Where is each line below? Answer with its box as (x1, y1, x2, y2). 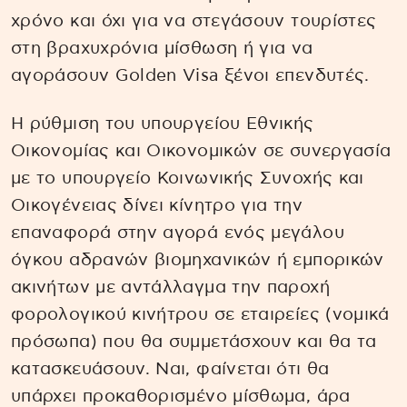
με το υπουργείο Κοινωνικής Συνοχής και (11, 170, 364, 188)
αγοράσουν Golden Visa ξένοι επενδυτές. (11, 67, 370, 85)
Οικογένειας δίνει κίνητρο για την (11, 197, 303, 215)
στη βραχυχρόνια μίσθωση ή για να (11, 40, 313, 58)
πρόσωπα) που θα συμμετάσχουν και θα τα (11, 333, 377, 352)
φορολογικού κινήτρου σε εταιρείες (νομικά (11, 306, 390, 324)
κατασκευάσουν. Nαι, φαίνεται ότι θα (11, 361, 330, 379)
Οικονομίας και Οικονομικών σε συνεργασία (11, 143, 392, 161)
